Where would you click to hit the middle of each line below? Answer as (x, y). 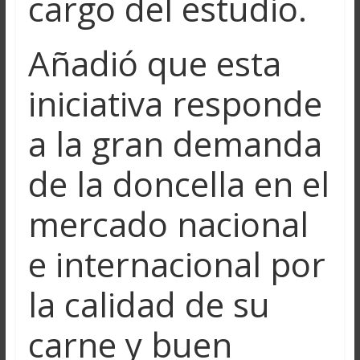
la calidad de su (149, 304)
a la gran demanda (175, 143)
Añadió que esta (154, 63)
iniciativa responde (175, 103)
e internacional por (176, 264)
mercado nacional (168, 223)
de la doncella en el (178, 183)
